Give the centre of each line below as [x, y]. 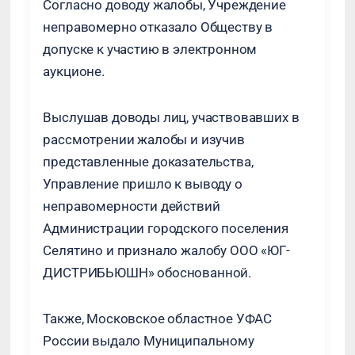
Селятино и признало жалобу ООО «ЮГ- [166, 250]
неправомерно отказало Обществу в [158, 27]
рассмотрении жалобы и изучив [144, 139]
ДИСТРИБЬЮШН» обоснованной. [147, 273]
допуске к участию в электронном [150, 49]
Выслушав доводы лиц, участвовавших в [171, 117]
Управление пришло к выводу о [143, 184]
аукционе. [74, 71]
